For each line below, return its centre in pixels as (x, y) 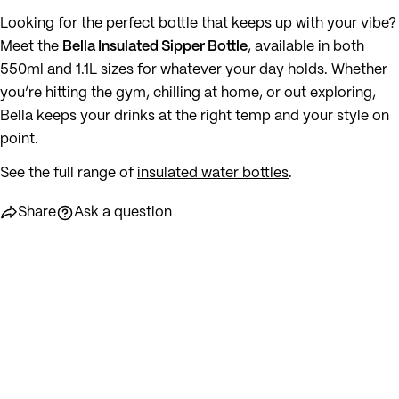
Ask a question (123, 212)
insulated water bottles (213, 173)
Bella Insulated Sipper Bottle (155, 46)
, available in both (306, 46)
